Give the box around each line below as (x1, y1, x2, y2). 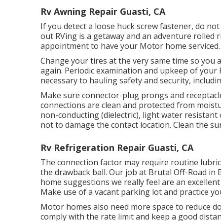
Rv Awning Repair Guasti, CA (40, 5, 165, 17)
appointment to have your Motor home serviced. (40, 40, 220, 51)
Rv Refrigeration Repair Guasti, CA (40, 141, 193, 153)
